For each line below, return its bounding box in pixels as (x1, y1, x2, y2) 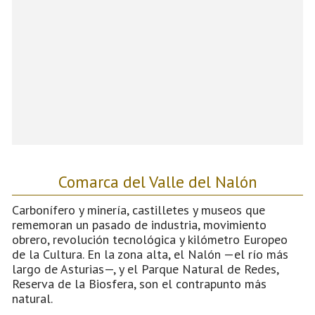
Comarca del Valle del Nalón (58, 170, 257, 192)
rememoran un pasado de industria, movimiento (12, 216, 266, 233)
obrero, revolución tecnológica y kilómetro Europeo (12, 231, 288, 247)
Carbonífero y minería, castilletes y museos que (12, 201, 265, 218)
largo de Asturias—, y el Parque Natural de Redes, (12, 260, 278, 277)
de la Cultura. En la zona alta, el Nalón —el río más (12, 245, 288, 262)
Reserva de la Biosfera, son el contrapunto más (12, 275, 266, 292)
